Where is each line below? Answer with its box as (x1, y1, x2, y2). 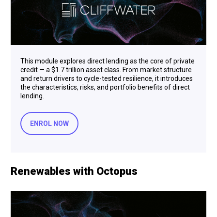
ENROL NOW (30, 119, 69, 127)
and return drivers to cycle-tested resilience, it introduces (20, 74, 193, 82)
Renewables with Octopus (11, 165, 138, 177)
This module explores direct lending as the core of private (20, 57, 195, 65)
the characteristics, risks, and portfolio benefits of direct (20, 83, 190, 91)
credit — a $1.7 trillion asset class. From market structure (20, 65, 192, 74)
